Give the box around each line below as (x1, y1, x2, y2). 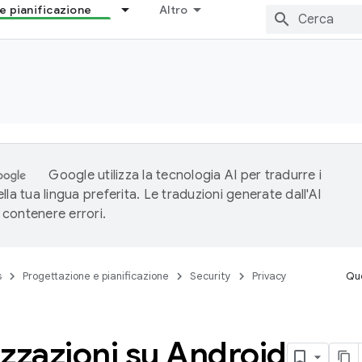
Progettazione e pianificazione (23, 269, 169, 283)
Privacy (252, 269, 287, 283)
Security (190, 269, 231, 283)
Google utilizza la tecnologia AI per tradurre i (48, 167, 322, 183)
